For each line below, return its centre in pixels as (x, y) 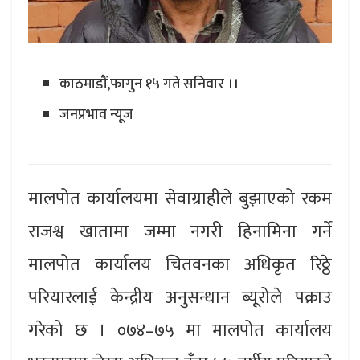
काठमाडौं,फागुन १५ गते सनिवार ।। (149, 84)
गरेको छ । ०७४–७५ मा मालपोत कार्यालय (180, 331)
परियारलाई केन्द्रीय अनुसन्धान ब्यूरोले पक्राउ (180, 298)
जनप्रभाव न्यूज (96, 115)
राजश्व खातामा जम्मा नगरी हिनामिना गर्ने (180, 232)
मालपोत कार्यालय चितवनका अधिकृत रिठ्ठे (180, 265)
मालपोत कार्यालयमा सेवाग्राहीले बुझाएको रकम (180, 199)
